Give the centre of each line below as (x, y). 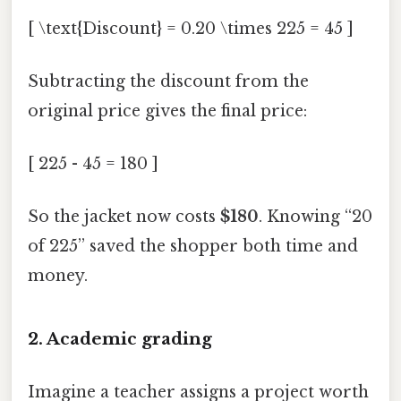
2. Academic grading (120, 339)
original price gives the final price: (167, 111)
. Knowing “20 (316, 217)
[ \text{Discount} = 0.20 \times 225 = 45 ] (191, 28)
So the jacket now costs (124, 217)
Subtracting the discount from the (168, 81)
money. (58, 276)
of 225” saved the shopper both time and (193, 247)
